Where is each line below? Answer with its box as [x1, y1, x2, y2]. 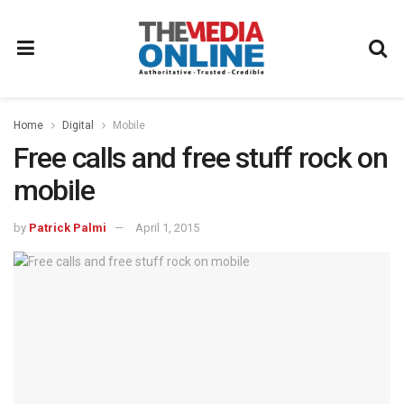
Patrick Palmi [29, 220, 106, 234]
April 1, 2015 [135, 220, 199, 234]
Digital [62, 119, 94, 132]
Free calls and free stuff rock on [14, 141, 388, 175]
